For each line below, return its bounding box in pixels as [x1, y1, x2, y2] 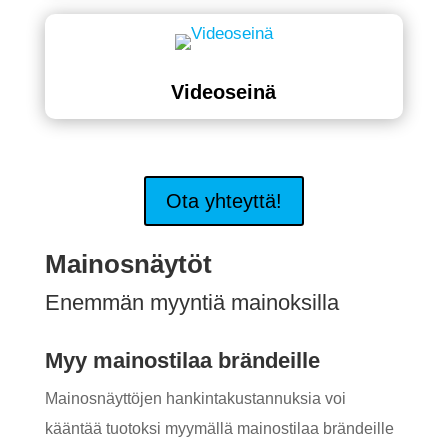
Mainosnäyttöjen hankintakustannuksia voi [44, 390, 346, 407]
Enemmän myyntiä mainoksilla [44, 290, 339, 315]
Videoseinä [171, 81, 277, 103]
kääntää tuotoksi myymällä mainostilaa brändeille [44, 420, 394, 437]
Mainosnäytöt [44, 249, 212, 279]
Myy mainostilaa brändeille [44, 348, 320, 373]
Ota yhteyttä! [165, 190, 282, 212]
